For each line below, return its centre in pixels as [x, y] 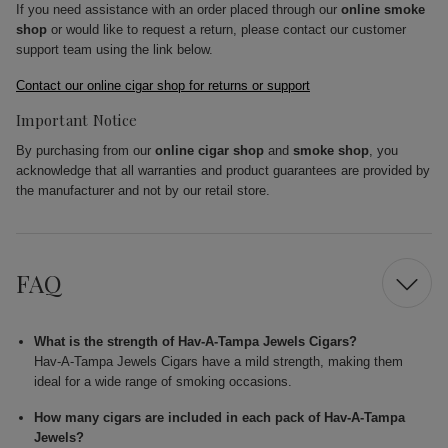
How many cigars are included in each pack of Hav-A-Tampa [220, 418]
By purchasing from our [85, 151]
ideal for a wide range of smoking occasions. [163, 382]
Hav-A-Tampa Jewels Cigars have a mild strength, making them [219, 362]
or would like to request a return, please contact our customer [226, 30]
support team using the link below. [114, 50]
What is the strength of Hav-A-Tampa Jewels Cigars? [196, 342]
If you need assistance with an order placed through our [178, 10]
